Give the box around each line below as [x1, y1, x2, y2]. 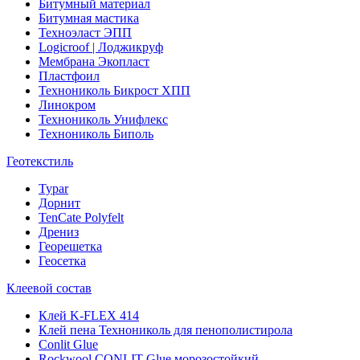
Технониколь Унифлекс [39, 112, 168, 126]
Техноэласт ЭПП [39, 26, 132, 39]
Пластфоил [39, 69, 100, 83]
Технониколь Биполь [39, 127, 153, 141]
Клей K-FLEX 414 [39, 309, 139, 322]
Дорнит [39, 196, 80, 210]
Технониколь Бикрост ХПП [39, 84, 190, 97]
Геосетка [39, 254, 86, 268]
